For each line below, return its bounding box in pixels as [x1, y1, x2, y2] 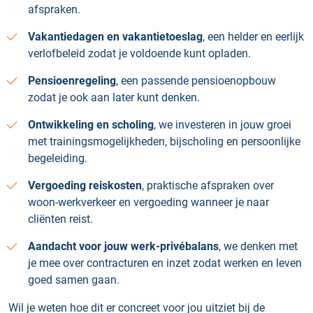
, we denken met [219, 240, 298, 253]
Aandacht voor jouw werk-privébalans [28, 240, 219, 253]
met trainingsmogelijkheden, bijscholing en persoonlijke [28, 135, 300, 148]
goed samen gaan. [28, 273, 119, 286]
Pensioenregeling [28, 74, 116, 87]
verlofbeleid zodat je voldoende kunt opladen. [28, 47, 251, 60]
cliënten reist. [28, 212, 93, 226]
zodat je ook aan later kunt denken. [28, 91, 200, 104]
